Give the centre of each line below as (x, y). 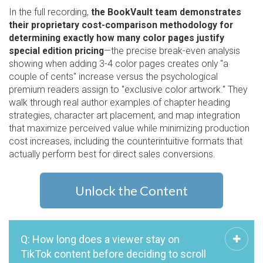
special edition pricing (56, 50)
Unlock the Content (131, 190)
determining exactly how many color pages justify (117, 38)
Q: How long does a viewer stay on (100, 239)
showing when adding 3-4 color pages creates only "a (119, 63)
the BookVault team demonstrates (166, 12)
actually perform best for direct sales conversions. (112, 154)
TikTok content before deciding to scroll (113, 254)
